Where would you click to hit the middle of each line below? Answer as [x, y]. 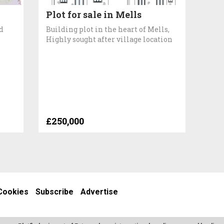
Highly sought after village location [109, 39]
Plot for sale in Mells [94, 14]
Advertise [99, 192]
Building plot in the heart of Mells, [108, 29]
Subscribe [54, 192]
